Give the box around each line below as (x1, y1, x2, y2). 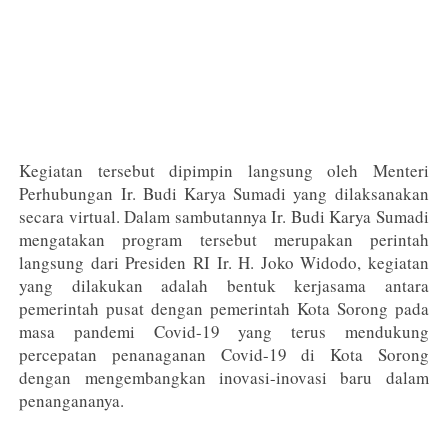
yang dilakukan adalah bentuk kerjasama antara (19, 274, 429, 298)
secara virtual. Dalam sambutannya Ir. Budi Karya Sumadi (19, 205, 429, 229)
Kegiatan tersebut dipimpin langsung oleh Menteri (19, 159, 429, 183)
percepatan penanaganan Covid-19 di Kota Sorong (19, 343, 429, 367)
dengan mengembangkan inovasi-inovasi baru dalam (19, 366, 429, 390)
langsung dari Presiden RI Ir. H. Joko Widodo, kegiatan (19, 251, 429, 275)
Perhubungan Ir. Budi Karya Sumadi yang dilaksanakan (19, 182, 429, 206)
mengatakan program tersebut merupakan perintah (19, 228, 429, 252)
